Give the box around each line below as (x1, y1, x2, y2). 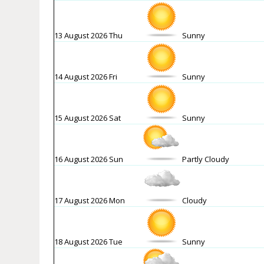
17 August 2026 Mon (54, 195, 126, 206)
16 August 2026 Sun (54, 154, 124, 165)
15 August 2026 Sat (54, 113, 121, 124)
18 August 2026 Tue (54, 236, 123, 247)
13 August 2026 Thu (54, 30, 123, 41)
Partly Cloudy (180, 154, 230, 165)
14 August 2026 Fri (54, 71, 118, 82)
